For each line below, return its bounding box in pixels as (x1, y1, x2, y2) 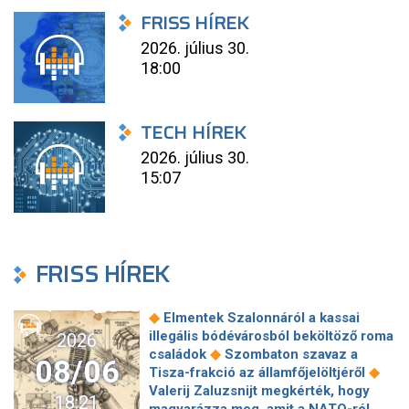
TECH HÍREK (141, 118, 246, 147)
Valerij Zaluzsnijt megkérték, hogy (149, 383, 370, 399)
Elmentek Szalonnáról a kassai (160, 309, 360, 326)
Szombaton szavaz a (221, 346, 358, 362)
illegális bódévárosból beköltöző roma (149, 328, 393, 344)
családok (149, 346, 210, 362)
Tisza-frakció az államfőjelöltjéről (149, 364, 369, 381)
